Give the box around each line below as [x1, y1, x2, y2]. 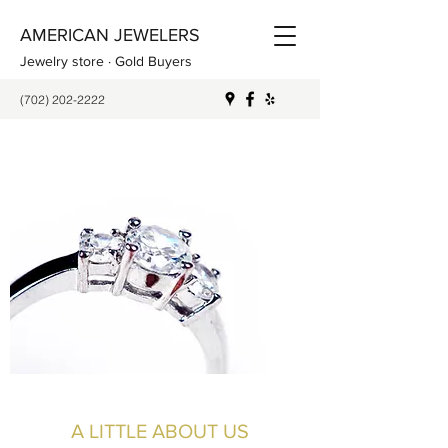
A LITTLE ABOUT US [71, 420, 249, 442]
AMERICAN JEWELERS [20, 25, 200, 45]
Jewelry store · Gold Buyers [20, 53, 192, 69]
